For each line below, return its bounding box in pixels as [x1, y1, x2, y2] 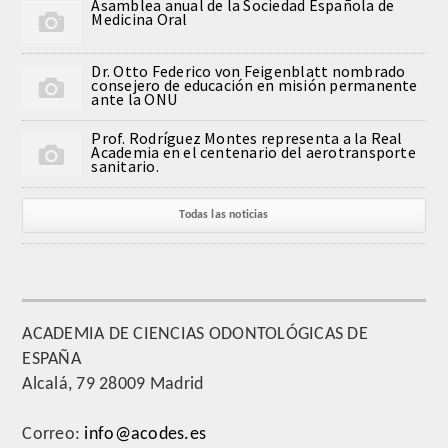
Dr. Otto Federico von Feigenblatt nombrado [91, 61, 406, 82]
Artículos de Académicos [29, 168, 207, 185]
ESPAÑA [22, 350, 81, 370]
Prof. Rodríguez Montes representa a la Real [91, 128, 403, 149]
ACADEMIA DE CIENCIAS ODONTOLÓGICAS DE [22, 325, 368, 345]
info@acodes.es [84, 425, 207, 445]
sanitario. [91, 156, 159, 177]
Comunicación [29, 18, 131, 35]
